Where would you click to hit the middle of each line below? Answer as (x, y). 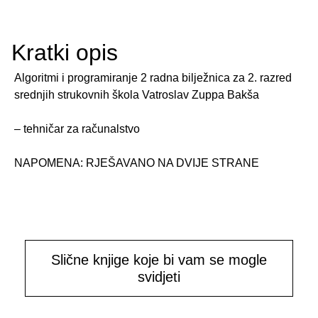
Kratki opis (65, 53)
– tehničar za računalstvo (77, 129)
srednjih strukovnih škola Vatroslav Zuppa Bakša (137, 95)
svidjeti (159, 277)
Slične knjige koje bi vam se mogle (159, 260)
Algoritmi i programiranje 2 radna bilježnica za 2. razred (153, 78)
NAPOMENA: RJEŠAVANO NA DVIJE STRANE (137, 163)
